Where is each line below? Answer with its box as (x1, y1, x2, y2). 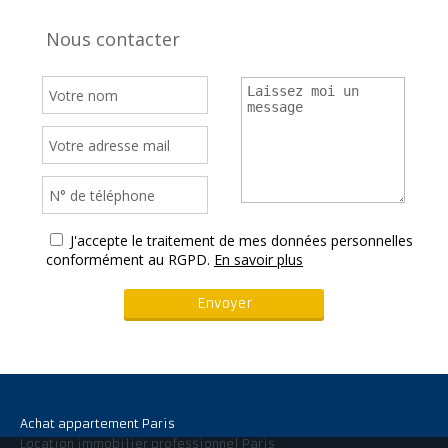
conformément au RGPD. (46, 250, 210, 270)
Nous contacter (46, 27, 180, 52)
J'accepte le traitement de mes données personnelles (70, 231, 413, 251)
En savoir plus (214, 250, 303, 270)
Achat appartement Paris (20, 416, 175, 432)
